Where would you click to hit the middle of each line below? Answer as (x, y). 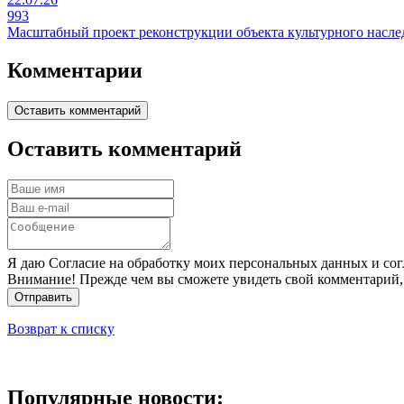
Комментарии (75, 70)
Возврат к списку (61, 329)
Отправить (43, 298)
